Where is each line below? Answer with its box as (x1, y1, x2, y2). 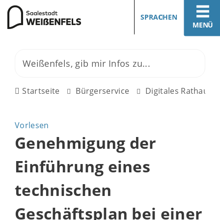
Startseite (22, 85, 60, 96)
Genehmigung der (15, 132, 157, 153)
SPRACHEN (140, 12, 177, 22)
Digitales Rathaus (145, 85, 213, 96)
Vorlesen (15, 120, 49, 131)
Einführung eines (15, 156, 151, 177)
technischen (15, 179, 112, 200)
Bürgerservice (76, 85, 130, 96)
